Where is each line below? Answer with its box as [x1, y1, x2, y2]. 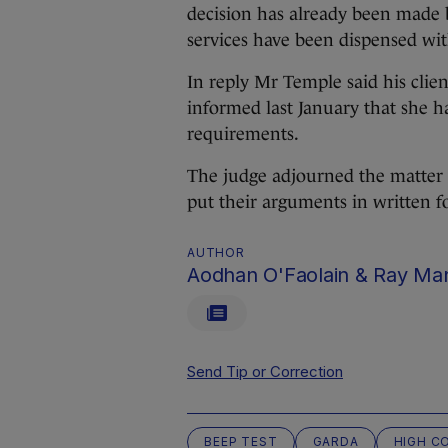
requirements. [187, 124, 303, 144]
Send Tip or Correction [187, 362, 343, 381]
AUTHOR [187, 245, 245, 260]
